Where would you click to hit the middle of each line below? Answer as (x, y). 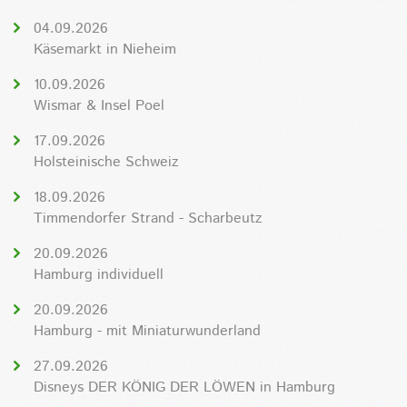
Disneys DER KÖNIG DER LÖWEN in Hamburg (184, 387)
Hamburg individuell (99, 274)
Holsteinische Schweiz (106, 162)
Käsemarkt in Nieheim (105, 49)
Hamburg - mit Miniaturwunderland (147, 331)
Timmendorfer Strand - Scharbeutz (148, 218)
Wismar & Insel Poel (99, 105)
